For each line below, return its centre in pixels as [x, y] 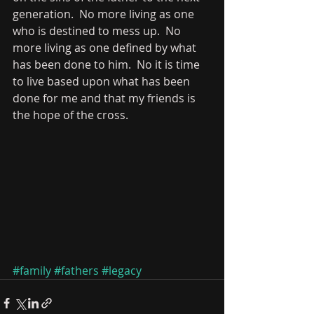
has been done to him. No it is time [108, 64]
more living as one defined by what [106, 48]
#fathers [76, 271]
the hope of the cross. [75, 115]
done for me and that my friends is [105, 98]
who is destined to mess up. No [98, 31]
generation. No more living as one [105, 14]
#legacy [122, 271]
